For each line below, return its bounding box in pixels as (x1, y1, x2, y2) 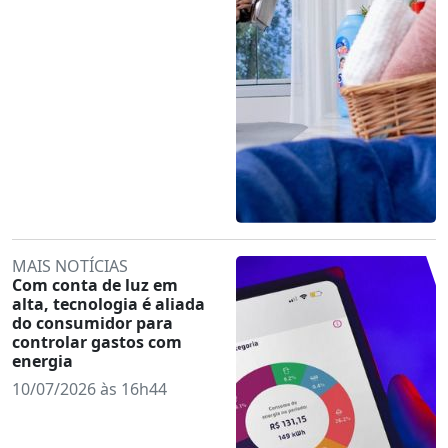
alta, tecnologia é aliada (12, 292, 205, 315)
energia (12, 349, 73, 372)
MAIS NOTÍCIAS (12, 254, 128, 277)
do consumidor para (12, 311, 173, 334)
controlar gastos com (12, 330, 182, 353)
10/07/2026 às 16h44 (12, 377, 167, 400)
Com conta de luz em (12, 273, 178, 296)
